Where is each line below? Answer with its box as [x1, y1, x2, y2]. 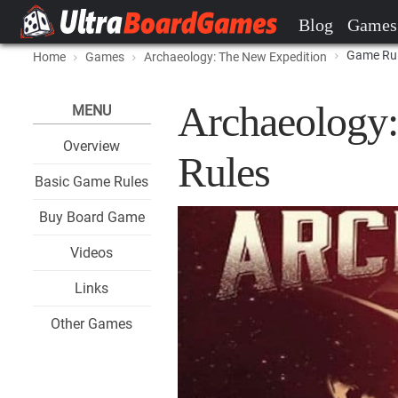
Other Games [51, 315, 133, 332]
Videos [70, 244, 114, 261]
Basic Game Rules [35, 173, 149, 190]
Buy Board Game [38, 209, 145, 226]
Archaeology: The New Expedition [144, 50, 327, 64]
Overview [63, 138, 121, 155]
